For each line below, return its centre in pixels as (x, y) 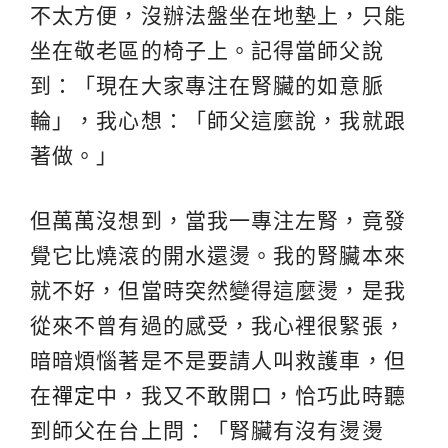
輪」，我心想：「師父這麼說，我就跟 (218, 121)
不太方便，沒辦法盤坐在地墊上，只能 (218, 16)
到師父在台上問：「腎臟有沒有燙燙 (207, 431)
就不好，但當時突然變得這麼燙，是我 (218, 291)
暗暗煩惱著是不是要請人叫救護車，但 (218, 361)
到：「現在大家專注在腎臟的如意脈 (207, 86)
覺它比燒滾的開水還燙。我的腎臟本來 (218, 256)
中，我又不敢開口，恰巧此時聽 (251, 396)
